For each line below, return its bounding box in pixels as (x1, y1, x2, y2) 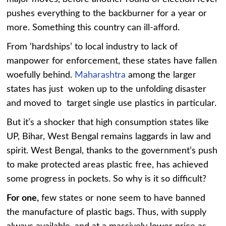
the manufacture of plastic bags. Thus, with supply (7, 208, 207, 217)
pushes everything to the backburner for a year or (7, 9, 207, 19)
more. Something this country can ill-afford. (7, 23, 180, 33)
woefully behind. (7, 71, 75, 80)
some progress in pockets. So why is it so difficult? (7, 175, 207, 184)
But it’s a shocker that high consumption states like (7, 118, 209, 128)
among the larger (126, 71, 197, 80)
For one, (7, 194, 39, 203)
